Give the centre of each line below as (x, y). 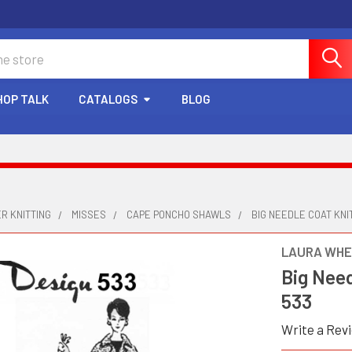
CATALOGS (108, 99)
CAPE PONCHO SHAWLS (178, 214)
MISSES (88, 214)
